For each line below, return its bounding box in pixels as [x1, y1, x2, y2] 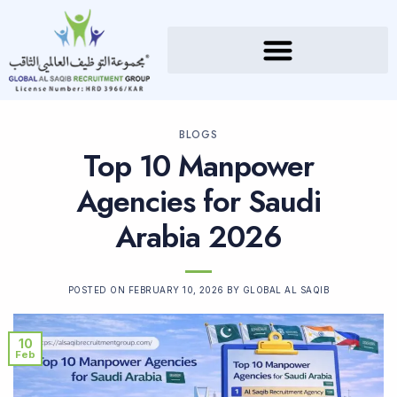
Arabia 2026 [115, 215, 282, 260]
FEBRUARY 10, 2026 [128, 285, 224, 296]
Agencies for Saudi [76, 180, 321, 224]
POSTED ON [67, 285, 128, 296]
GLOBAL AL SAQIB [242, 285, 330, 296]
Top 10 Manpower [83, 144, 314, 189]
